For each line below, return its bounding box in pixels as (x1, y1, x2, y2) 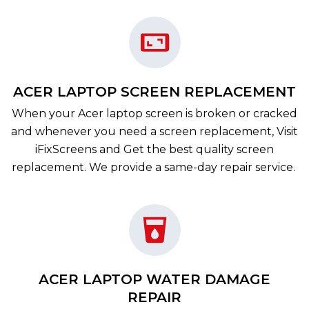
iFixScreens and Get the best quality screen (35, 143, 274, 156)
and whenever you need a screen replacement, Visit (11, 125, 298, 138)
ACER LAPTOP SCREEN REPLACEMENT (13, 83, 296, 100)
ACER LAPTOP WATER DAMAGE (39, 271, 270, 288)
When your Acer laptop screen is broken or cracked (12, 107, 297, 120)
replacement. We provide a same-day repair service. (11, 161, 298, 174)
